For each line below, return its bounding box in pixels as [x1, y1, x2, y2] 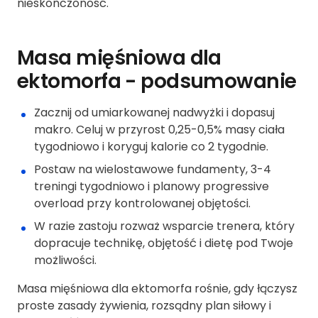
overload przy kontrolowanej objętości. [34, 195, 251, 212]
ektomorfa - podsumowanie [17, 67, 297, 96]
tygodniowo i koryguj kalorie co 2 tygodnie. [34, 138, 268, 155]
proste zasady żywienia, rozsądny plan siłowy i [17, 297, 271, 314]
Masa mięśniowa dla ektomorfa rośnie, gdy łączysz [17, 280, 297, 297]
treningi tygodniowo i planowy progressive [34, 178, 269, 195]
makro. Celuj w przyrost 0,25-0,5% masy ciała [34, 121, 285, 138]
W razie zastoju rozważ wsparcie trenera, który [34, 218, 295, 235]
